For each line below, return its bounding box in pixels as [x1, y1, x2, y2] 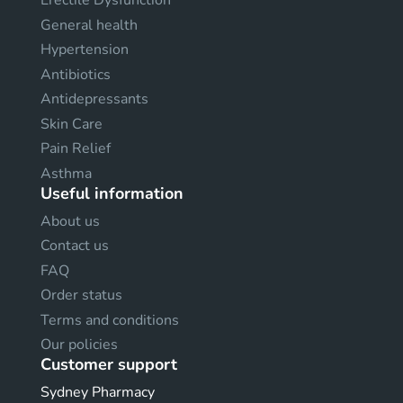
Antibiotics [40, 64, 111, 85]
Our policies [40, 335, 118, 354]
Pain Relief [40, 139, 111, 158]
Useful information [40, 182, 184, 204]
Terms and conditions [40, 309, 179, 330]
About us [40, 210, 100, 231]
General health [40, 14, 138, 35]
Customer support [40, 354, 177, 375]
